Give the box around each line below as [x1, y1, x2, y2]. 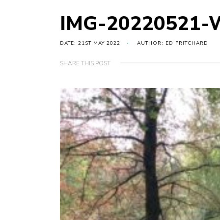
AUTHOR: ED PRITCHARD [137, 40, 208, 47]
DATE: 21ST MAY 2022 [60, 40, 120, 47]
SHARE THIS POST [60, 59, 110, 68]
